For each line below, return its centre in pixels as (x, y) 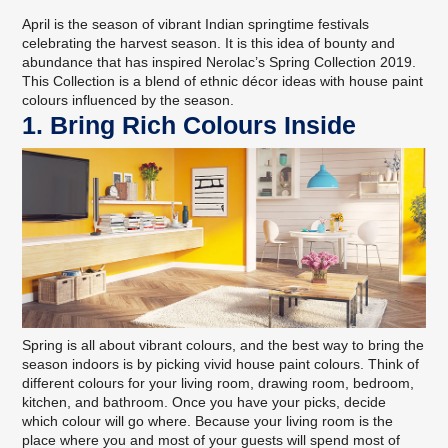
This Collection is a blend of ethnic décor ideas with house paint (223, 81)
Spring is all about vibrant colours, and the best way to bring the (223, 344)
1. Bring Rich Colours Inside (189, 125)
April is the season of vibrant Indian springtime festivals (196, 24)
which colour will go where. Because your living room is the (208, 420)
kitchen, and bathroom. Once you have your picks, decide (204, 401)
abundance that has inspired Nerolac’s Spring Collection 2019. (219, 62)
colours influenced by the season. (128, 100)
